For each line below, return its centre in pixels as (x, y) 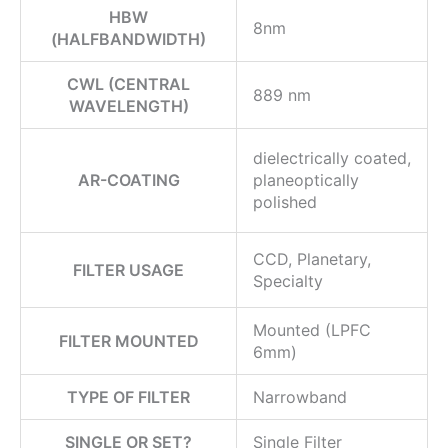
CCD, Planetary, (312, 258)
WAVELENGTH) (128, 105)
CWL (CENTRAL (128, 83)
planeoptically (306, 179)
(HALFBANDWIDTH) (128, 38)
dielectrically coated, (332, 157)
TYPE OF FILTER (128, 396)
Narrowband (300, 396)
